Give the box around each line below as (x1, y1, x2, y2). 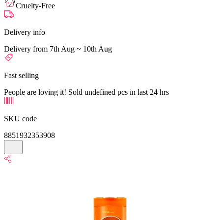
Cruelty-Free (16, 1, 55, 10)
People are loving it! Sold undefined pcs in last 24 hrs (4, 87, 169, 96)
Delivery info (4, 27, 45, 36)
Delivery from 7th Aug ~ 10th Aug (4, 44, 112, 53)
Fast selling (4, 71, 39, 80)
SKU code (4, 114, 37, 123)
